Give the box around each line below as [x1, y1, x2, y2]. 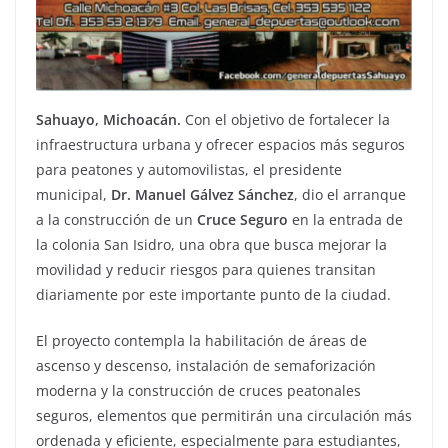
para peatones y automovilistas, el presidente [36, 159, 342, 179]
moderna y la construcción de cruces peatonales [36, 380, 361, 400]
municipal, [36, 184, 111, 204]
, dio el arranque [294, 184, 406, 204]
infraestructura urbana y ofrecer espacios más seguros [36, 134, 405, 154]
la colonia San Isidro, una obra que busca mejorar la [36, 234, 387, 254]
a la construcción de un [36, 209, 197, 229]
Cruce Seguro [197, 209, 288, 229]
